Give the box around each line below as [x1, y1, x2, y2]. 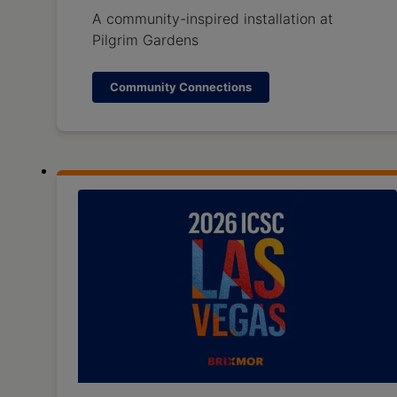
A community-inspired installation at [92, 10, 333, 28]
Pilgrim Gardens [92, 31, 198, 50]
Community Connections [110, 80, 252, 95]
